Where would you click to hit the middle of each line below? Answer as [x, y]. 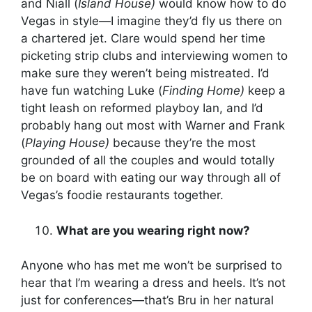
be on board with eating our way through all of [151, 178]
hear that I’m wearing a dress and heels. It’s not [153, 283]
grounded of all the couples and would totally [148, 161]
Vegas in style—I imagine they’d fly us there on [151, 21]
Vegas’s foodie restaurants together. [122, 195]
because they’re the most [182, 143]
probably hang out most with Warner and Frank [153, 126]
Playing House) [67, 143]
